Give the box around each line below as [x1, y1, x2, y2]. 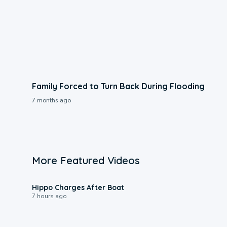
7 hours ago [31, 192, 67, 200]
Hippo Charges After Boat [31, 182, 124, 192]
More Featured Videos [31, 154, 140, 167]
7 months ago [31, 96, 71, 104]
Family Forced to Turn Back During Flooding [31, 81, 205, 91]
